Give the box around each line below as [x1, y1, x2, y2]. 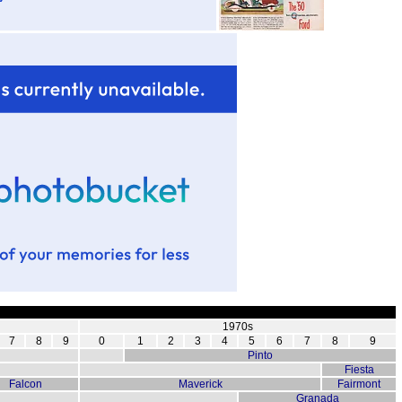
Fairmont [337, 378, 380, 391]
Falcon [8, 378, 42, 391]
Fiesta [344, 363, 374, 377]
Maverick [178, 378, 223, 391]
